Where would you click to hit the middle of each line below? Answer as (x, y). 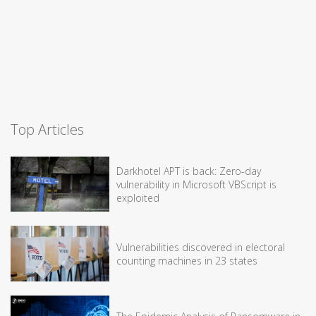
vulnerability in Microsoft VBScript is (196, 184)
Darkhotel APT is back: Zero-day (189, 171)
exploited (138, 197)
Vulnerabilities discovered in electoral (201, 247)
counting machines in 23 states (187, 260)
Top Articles (47, 129)
